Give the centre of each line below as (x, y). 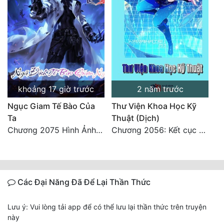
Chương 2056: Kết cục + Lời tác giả (202, 130)
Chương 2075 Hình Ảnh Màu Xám (99, 130)
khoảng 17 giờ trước (56, 89)
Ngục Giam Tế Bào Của (51, 106)
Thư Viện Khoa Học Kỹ (154, 106)
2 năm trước (160, 89)
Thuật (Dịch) (135, 118)
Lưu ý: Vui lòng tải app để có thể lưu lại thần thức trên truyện (107, 207)
